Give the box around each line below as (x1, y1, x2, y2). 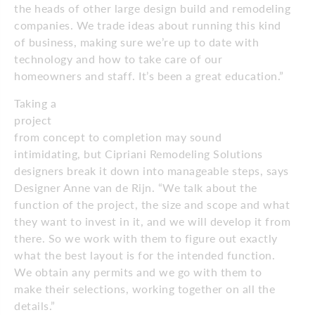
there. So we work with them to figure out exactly (14, 231, 278, 245)
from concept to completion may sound (14, 129, 221, 143)
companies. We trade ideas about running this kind (14, 18, 281, 32)
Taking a (14, 96, 56, 110)
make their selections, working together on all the (14, 281, 275, 295)
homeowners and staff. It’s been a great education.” (14, 68, 284, 82)
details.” (14, 298, 56, 312)
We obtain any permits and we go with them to (14, 264, 262, 278)
